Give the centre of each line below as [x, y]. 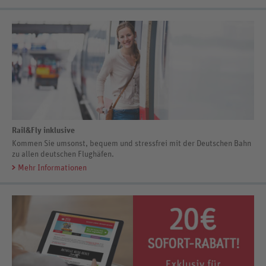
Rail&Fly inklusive [43, 130]
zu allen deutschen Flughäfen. [63, 154]
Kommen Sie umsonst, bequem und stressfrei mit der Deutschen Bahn [132, 143]
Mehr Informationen [52, 168]
